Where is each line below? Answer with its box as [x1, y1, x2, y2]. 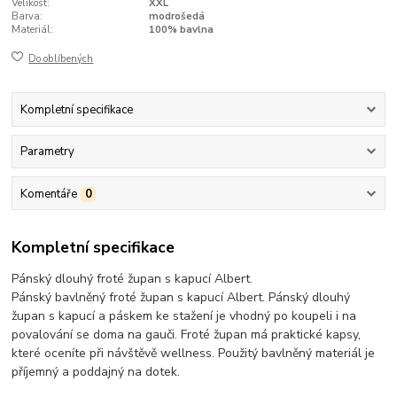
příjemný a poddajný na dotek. [12, 363, 181, 381]
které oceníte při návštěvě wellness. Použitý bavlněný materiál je [12, 345, 376, 362]
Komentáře [19, 185, 77, 202]
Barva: [12, 10, 43, 24]
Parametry [19, 144, 74, 160]
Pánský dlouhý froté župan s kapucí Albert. [12, 270, 253, 288]
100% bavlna [148, 23, 214, 37]
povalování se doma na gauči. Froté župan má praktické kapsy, [12, 326, 362, 344]
